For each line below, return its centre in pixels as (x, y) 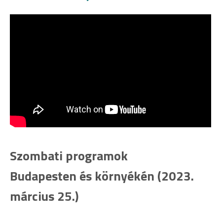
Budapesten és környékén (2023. (102, 176)
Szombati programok (69, 156)
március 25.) (44, 196)
